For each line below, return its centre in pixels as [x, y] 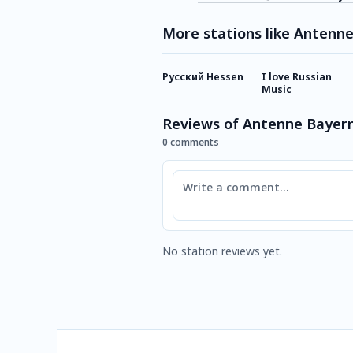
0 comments [191, 142]
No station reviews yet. [222, 251]
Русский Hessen [203, 77]
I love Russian [297, 77]
